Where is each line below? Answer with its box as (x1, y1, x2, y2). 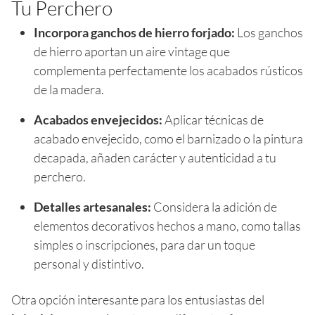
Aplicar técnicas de (162, 111, 264, 127)
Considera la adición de (151, 198, 277, 214)
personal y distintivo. (34, 255, 144, 271)
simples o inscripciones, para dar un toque (34, 236, 255, 252)
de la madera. (34, 81, 104, 97)
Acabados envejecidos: (34, 111, 162, 127)
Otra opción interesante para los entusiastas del (11, 291, 264, 307)
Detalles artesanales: (34, 198, 151, 214)
